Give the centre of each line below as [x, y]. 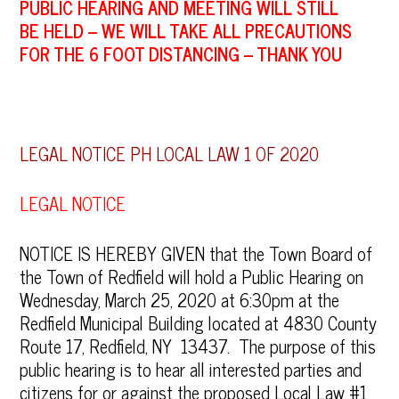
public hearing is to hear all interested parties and [191, 369]
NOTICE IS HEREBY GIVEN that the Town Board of [196, 253]
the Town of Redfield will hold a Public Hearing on [192, 277]
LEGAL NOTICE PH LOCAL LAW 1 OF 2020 [170, 154]
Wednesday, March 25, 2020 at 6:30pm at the [180, 300]
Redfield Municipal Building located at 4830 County [199, 323]
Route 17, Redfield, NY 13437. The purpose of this [198, 346]
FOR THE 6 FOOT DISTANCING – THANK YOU [181, 54]
